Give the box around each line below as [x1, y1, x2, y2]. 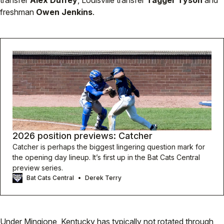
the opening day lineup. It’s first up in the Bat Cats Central [12, 153, 200, 162]
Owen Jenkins [36, 7, 92, 17]
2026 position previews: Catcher [12, 130, 152, 141]
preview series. [12, 163, 63, 172]
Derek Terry [85, 174, 121, 182]
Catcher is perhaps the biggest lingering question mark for [12, 142, 205, 151]
